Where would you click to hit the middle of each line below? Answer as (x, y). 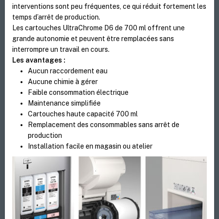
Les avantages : (39, 60)
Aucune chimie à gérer (63, 82)
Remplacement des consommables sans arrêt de (104, 125)
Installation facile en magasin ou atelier (90, 146)
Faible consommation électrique (78, 93)
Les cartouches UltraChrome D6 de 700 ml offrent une (99, 28)
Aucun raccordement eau (68, 71)
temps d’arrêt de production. (56, 17)
